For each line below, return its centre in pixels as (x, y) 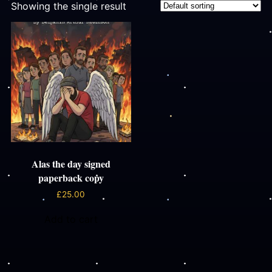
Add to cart (71, 219)
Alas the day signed (71, 163)
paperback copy (71, 177)
